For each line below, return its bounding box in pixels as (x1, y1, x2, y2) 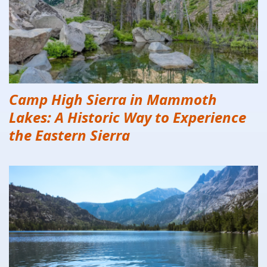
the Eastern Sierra (9, 125, 130, 145)
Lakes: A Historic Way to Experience (9, 107, 246, 127)
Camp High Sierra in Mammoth (9, 89, 217, 109)
